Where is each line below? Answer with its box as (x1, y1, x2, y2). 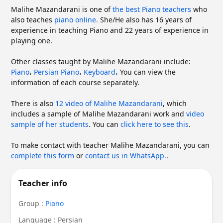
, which (163, 98, 187, 108)
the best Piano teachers (112, 4, 192, 14)
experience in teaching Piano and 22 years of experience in (11, 25, 209, 35)
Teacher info (18, 177, 68, 189)
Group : (18, 198, 46, 208)
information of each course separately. (11, 77, 140, 87)
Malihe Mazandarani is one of (11, 4, 113, 14)
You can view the (120, 67, 176, 77)
